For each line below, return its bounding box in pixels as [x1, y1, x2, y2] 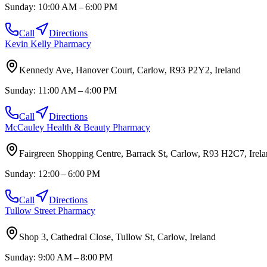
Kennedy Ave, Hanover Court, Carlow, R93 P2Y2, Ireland [19, 64, 241, 75]
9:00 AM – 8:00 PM [38, 252, 113, 262]
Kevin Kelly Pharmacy [5, 38, 91, 49]
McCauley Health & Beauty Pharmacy [5, 122, 150, 132]
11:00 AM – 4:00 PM [38, 85, 117, 95]
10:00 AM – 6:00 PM [38, 1, 117, 12]
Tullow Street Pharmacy [5, 205, 95, 216]
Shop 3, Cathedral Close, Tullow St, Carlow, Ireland [19, 231, 216, 242]
